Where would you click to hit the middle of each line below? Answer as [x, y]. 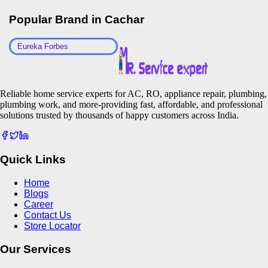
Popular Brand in [57, 20]
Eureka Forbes [43, 46]
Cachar [124, 20]
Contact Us [48, 215]
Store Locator [52, 226]
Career [39, 205]
